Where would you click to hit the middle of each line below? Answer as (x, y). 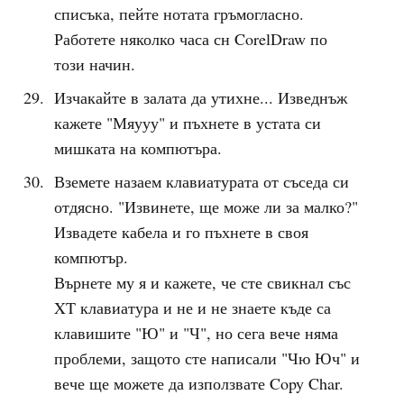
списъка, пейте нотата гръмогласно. (179, 14)
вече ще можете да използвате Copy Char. (198, 383)
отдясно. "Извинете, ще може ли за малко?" (206, 207)
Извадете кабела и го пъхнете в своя (181, 232)
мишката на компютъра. (138, 148)
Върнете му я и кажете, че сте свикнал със (202, 282)
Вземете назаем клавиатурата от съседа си (201, 181)
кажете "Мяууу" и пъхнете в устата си (187, 123)
